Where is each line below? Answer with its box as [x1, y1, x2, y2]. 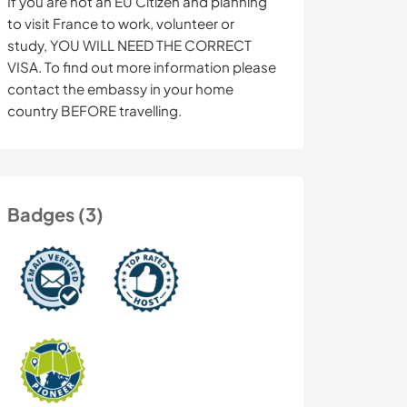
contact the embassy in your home [7, 80, 233, 98]
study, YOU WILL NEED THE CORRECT [7, 36, 252, 55]
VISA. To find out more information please [7, 58, 276, 76]
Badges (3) [7, 203, 104, 226]
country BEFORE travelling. [7, 102, 182, 120]
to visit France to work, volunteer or [7, 15, 234, 33]
